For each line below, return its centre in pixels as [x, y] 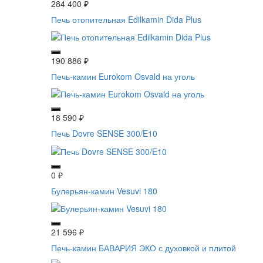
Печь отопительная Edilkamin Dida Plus [126, 19]
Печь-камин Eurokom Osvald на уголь [123, 76]
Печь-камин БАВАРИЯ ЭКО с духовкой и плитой [144, 247]
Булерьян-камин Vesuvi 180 [104, 190]
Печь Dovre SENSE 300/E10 [104, 134]
